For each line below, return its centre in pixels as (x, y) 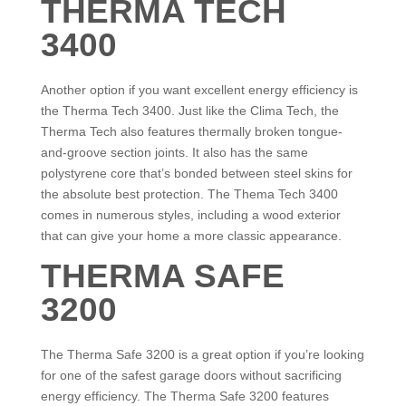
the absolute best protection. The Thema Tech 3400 (189, 194)
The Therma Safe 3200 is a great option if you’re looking (202, 354)
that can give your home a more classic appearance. (191, 236)
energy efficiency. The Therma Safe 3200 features (184, 396)
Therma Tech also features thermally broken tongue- (191, 131)
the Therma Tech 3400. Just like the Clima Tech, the (189, 111)
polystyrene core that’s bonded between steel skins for (196, 173)
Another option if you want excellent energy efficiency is (199, 90)
